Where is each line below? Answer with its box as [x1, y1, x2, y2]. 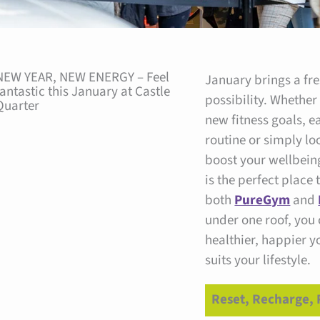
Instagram [221, 56, 293, 82]
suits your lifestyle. [205, 250, 311, 270]
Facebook [204, 56, 274, 82]
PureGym [234, 190, 291, 210]
